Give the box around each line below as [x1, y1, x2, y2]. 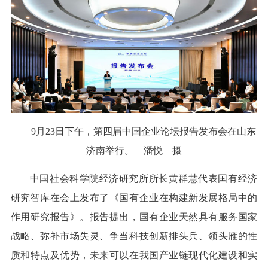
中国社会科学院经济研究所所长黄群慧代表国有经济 [29, 173, 258, 184]
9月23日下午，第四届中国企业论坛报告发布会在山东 [31, 126, 256, 137]
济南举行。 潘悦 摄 [86, 145, 182, 156]
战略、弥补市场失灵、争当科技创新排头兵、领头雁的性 [10, 231, 258, 242]
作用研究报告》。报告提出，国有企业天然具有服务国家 [10, 212, 258, 223]
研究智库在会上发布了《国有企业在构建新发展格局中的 [10, 193, 258, 203]
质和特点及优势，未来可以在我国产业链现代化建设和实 [10, 250, 258, 261]
